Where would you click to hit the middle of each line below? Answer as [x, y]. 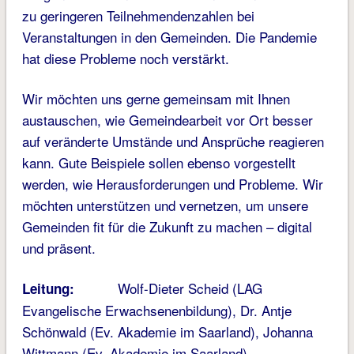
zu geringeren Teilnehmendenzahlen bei [138, 16]
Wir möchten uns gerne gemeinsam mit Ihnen [156, 99]
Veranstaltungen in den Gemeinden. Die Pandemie [169, 37]
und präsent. [58, 248]
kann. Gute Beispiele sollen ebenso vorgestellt [158, 163]
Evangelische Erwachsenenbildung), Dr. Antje [156, 311]
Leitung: [48, 289]
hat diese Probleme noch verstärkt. [125, 58]
